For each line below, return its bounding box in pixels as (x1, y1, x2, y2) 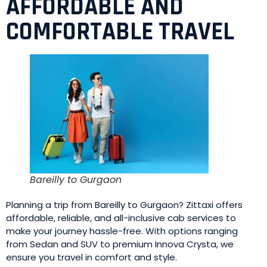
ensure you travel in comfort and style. (6, 251, 177, 263)
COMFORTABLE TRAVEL (6, 16, 234, 48)
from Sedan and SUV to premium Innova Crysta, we (6, 238, 234, 250)
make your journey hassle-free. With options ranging (6, 225, 238, 237)
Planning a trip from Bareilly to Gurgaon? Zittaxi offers (6, 198, 243, 211)
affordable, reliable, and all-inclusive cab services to (6, 212, 236, 224)
